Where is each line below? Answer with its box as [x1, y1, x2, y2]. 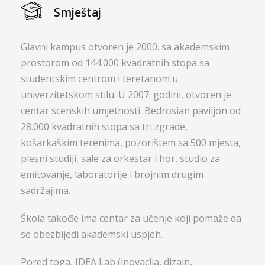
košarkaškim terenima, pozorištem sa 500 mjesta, [21, 135, 241, 149]
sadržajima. [21, 183, 70, 197]
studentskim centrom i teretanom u [21, 72, 178, 85]
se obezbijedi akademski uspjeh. [21, 227, 163, 241]
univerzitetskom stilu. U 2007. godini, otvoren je [21, 88, 231, 101]
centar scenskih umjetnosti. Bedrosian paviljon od [21, 104, 241, 117]
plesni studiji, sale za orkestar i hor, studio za [21, 151, 220, 165]
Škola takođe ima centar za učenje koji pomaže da [21, 211, 241, 225]
